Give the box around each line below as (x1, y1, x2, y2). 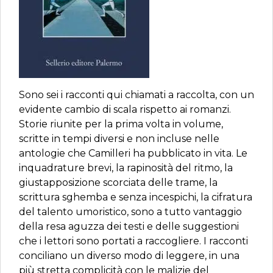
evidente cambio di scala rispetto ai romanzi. (19, 104, 231, 115)
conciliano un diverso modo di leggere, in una (19, 250, 239, 261)
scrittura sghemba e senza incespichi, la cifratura (19, 191, 252, 203)
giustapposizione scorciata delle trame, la (19, 177, 218, 188)
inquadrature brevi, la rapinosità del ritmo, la (19, 162, 233, 174)
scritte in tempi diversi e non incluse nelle (19, 133, 219, 144)
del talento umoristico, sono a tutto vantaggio (19, 206, 242, 218)
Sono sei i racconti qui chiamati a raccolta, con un (19, 89, 254, 101)
